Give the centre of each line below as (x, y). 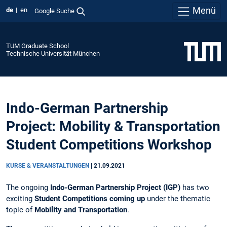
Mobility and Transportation (81, 210)
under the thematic (178, 199)
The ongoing (28, 188)
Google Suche (54, 11)
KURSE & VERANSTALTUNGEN (48, 166)
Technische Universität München (53, 53)
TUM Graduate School (37, 46)
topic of (20, 210)
